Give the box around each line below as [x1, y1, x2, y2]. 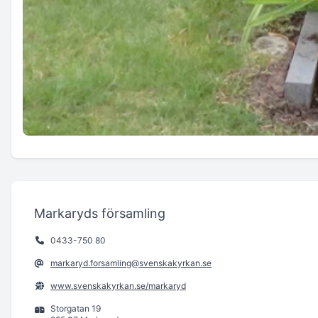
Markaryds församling [34, 205, 165, 221]
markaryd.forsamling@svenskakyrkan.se [50, 257, 212, 268]
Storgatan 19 [50, 302, 101, 314]
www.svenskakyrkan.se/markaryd [50, 280, 186, 291]
